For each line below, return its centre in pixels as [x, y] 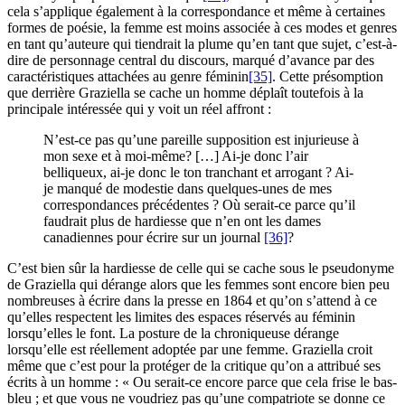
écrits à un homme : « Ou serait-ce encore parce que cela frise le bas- [202, 382]
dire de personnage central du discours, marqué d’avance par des [191, 61]
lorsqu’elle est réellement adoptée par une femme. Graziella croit [190, 350]
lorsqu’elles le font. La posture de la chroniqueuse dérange [173, 334]
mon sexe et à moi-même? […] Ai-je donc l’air [176, 156]
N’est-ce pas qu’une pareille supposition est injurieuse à [201, 140]
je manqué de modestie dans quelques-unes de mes [188, 189]
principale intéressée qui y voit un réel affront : [139, 109]
